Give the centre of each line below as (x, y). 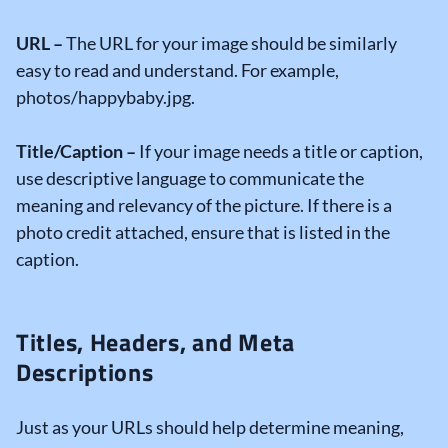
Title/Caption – (77, 151)
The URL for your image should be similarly (230, 43)
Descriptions (85, 372)
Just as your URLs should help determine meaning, (210, 427)
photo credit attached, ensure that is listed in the (203, 232)
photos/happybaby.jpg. (105, 97)
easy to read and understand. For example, (177, 70)
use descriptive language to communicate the (190, 178)
